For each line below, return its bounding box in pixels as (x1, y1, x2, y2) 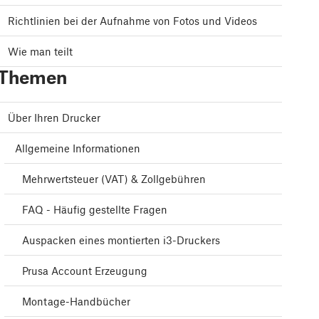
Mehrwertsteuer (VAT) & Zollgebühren (22, 172, 206, 186)
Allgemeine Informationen (15, 142, 140, 155)
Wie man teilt (8, 45, 73, 58)
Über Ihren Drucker (8, 111, 100, 125)
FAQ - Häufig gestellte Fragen (22, 203, 167, 216)
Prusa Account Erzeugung (22, 264, 147, 278)
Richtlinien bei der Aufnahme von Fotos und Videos (8, 14, 257, 28)
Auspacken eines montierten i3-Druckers (22, 234, 220, 247)
